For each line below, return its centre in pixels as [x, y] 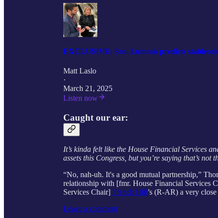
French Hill [130, 192]
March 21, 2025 [88, 88]
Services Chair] [88, 192]
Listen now [81, 98]
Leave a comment [91, 209]
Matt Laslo [80, 71]
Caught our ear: [96, 117]
